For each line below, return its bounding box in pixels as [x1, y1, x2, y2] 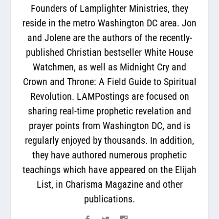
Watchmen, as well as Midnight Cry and [33, 61, 186, 73]
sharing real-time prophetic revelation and [28, 105, 191, 117]
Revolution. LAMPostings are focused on [30, 90, 189, 102]
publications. [84, 193, 135, 205]
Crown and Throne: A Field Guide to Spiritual [22, 75, 197, 88]
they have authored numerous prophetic [32, 149, 187, 161]
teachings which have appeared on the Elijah [22, 163, 197, 175]
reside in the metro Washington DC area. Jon [22, 17, 197, 29]
